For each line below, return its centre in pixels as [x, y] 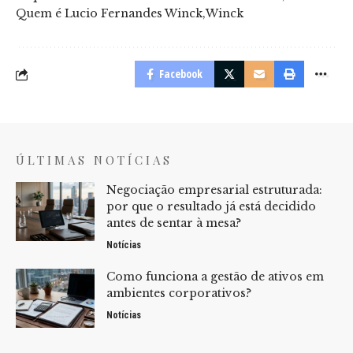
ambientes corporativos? [179, 294]
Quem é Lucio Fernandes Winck [109, 14]
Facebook [181, 74]
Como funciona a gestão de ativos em [215, 277]
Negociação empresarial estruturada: [214, 190]
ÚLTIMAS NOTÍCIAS [94, 160]
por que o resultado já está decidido [211, 207]
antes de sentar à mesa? [174, 223]
